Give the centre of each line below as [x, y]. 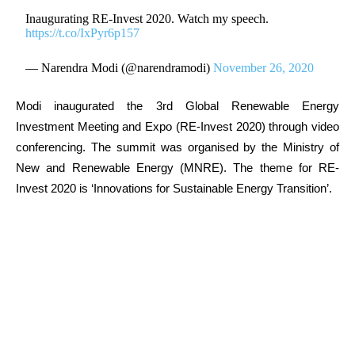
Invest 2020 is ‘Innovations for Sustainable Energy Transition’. [174, 188]
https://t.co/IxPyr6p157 [83, 32]
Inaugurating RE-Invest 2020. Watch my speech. [147, 18]
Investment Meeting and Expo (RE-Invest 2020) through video [177, 126]
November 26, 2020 [264, 67]
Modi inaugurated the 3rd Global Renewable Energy [177, 105]
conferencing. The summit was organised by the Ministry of [177, 147]
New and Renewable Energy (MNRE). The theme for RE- [177, 167]
